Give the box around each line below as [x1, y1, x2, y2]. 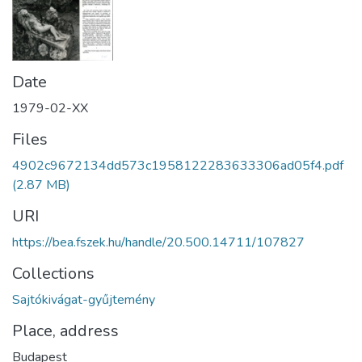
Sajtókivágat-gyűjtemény [12, 291, 155, 309]
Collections [12, 263, 95, 285]
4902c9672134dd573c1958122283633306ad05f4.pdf [12, 157, 343, 175]
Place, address [12, 320, 119, 343]
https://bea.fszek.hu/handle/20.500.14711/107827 [12, 234, 305, 252]
